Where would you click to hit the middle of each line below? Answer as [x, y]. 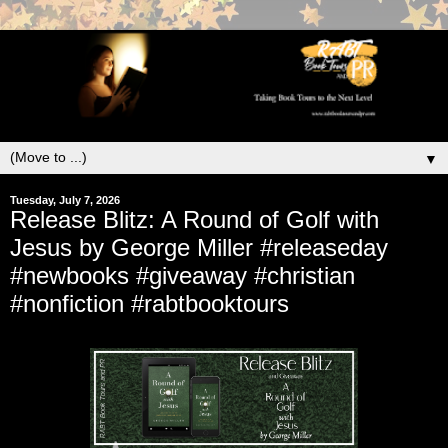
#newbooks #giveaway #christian [182, 275]
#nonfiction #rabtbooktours [149, 303]
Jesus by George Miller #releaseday [199, 247]
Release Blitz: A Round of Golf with [194, 219]
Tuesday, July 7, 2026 [65, 199]
